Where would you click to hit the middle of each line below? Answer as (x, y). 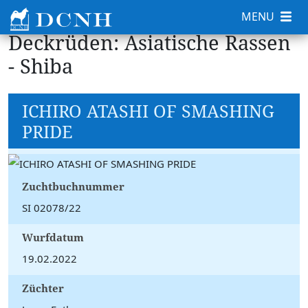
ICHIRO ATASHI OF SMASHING (148, 111)
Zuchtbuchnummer (73, 186)
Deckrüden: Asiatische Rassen (150, 42)
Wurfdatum (53, 237)
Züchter (43, 288)
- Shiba (41, 66)
